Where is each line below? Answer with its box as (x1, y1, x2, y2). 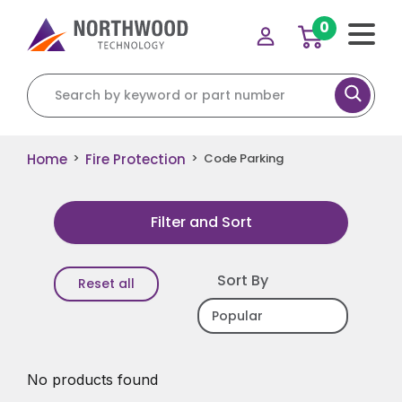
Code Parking (204, 150, 284, 168)
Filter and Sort (150, 211, 252, 232)
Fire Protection (85, 149, 186, 169)
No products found (27, 370, 158, 389)
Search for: (26, 73, 104, 92)
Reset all (78, 274, 135, 293)
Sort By (216, 269, 268, 291)
